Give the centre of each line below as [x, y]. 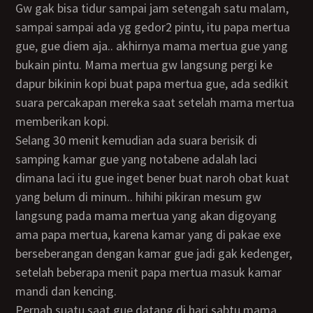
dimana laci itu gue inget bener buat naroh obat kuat [153, 178]
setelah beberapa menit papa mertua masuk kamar [149, 272]
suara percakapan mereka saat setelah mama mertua [155, 102]
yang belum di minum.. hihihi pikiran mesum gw [139, 197]
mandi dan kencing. [66, 291]
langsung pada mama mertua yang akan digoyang [146, 216]
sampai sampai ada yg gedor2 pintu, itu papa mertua [153, 27]
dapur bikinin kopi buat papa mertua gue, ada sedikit [152, 83]
